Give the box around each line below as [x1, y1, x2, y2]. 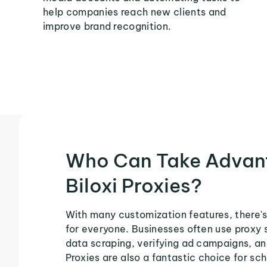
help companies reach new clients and [43, 6, 226, 18]
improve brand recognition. [43, 20, 172, 32]
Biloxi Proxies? [65, 173, 202, 197]
